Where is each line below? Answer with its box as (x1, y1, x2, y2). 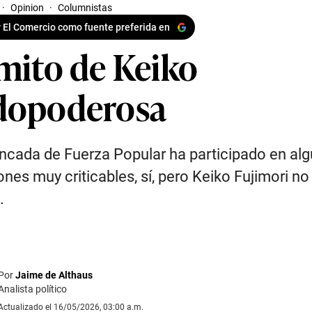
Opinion (10, 2, 44, 13)
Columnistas (58, 2, 112, 13)
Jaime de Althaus (15, 270, 93, 281)
